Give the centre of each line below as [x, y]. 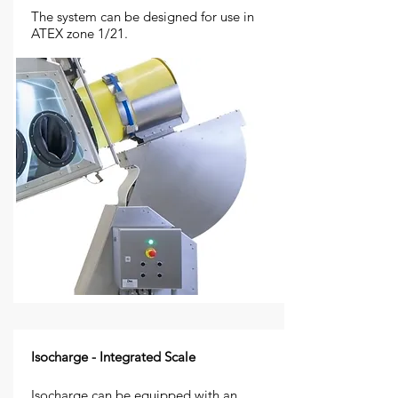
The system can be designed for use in [144, 16]
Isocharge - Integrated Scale [113, 357]
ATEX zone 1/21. [80, 33]
